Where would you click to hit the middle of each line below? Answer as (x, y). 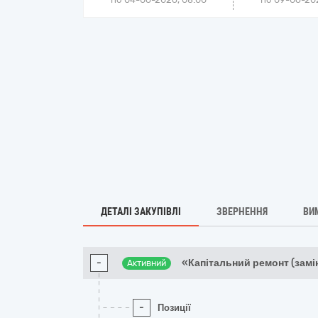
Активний (147, 263)
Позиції (174, 308)
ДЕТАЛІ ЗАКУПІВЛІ (141, 212)
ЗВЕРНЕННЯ (242, 212)
